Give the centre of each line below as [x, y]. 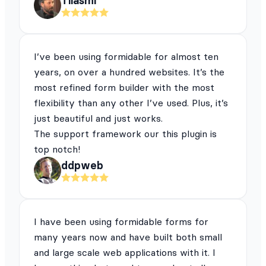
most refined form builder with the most [124, 87]
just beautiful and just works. [98, 118]
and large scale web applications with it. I [125, 252]
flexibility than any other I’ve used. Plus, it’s [131, 102]
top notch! [57, 149]
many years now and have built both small [128, 237]
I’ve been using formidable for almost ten [126, 56]
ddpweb [82, 166]
